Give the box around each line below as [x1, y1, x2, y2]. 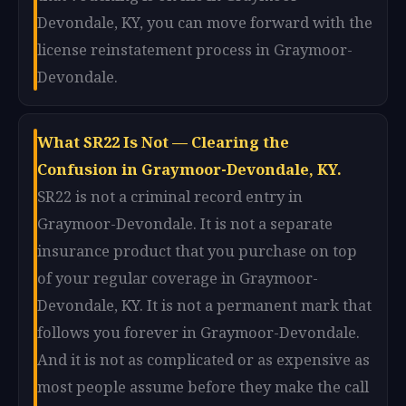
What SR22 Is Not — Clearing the [37, 130, 289, 152]
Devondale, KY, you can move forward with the [37, 11, 372, 33]
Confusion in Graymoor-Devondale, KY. [37, 158, 342, 179]
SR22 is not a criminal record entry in [37, 185, 303, 207]
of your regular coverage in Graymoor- [37, 266, 318, 288]
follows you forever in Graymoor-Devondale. [37, 321, 360, 343]
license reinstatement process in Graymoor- [37, 38, 353, 60]
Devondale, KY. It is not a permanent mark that [37, 294, 372, 315]
